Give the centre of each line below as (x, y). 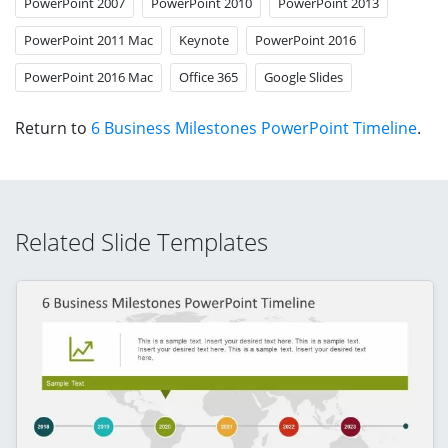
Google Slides (303, 76)
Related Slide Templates (141, 241)
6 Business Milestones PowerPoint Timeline (254, 127)
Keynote (204, 39)
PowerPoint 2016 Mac (88, 76)
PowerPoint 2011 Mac (88, 39)
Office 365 (208, 76)
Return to (53, 127)
